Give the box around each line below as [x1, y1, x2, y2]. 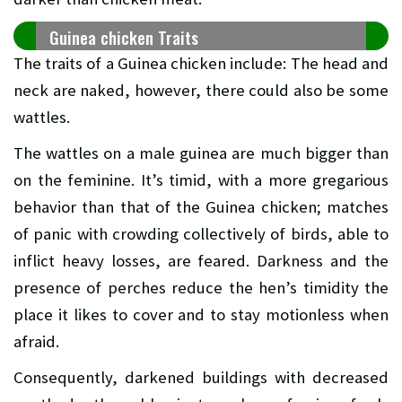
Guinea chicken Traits [49, 24, 198, 49]
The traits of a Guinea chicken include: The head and [13, 52, 389, 74]
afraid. [13, 330, 59, 352]
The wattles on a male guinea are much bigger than [13, 142, 389, 163]
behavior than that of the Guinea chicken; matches [13, 196, 389, 217]
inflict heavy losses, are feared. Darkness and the [13, 249, 389, 271]
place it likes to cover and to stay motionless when [13, 303, 389, 325]
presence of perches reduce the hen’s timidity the [13, 276, 389, 298]
